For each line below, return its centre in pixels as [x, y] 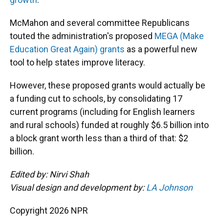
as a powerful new [161, 49]
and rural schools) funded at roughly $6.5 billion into [109, 125]
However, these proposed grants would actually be [108, 85]
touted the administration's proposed [82, 36]
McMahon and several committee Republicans [100, 23]
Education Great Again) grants [67, 49]
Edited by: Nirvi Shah [49, 174]
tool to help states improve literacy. [77, 62]
